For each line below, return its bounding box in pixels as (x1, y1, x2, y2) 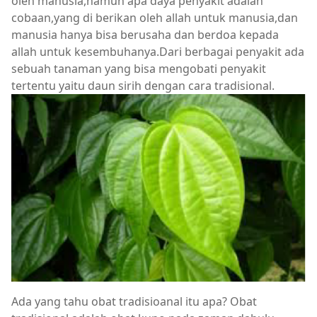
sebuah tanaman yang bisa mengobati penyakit (11, 61, 266, 76)
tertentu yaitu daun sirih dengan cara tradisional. (11, 78, 275, 93)
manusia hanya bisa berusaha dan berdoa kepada (11, 27, 279, 42)
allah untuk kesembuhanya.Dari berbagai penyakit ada (11, 44, 304, 59)
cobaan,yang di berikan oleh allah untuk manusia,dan (11, 10, 298, 25)
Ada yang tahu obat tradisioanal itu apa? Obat (11, 293, 257, 309)
